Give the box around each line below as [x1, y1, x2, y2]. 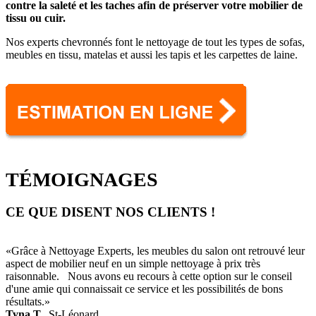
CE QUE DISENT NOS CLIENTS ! [6, 205, 215, 220]
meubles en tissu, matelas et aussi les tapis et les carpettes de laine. [6, 48, 298, 61]
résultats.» [6, 296, 50, 308]
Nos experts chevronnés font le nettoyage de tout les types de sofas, [6, 35, 305, 48]
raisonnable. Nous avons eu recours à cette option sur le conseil [6, 270, 292, 283]
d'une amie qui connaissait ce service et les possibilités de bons [6, 283, 283, 296]
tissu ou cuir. [6, 11, 66, 24]
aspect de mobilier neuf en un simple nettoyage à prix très [6, 257, 260, 270]
